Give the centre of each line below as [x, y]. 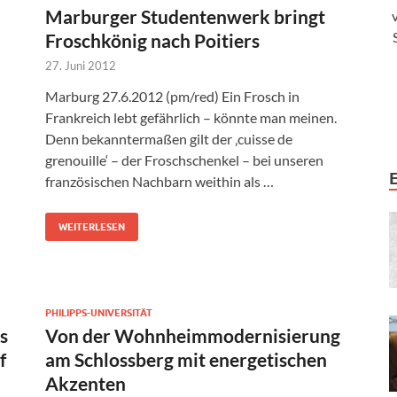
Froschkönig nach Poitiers [152, 41]
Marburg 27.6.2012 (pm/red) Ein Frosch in [172, 97]
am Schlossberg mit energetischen [186, 360]
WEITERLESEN [92, 227]
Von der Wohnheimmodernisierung [193, 336]
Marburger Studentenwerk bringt [185, 17]
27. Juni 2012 [81, 66]
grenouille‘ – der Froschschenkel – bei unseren [184, 160]
